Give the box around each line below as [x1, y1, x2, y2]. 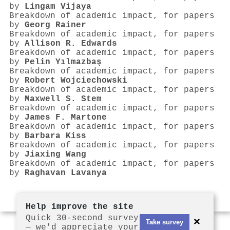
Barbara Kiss [25, 131, 86, 141]
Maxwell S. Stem [25, 94, 102, 104]
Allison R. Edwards [25, 39, 117, 49]
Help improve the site [26, 202, 133, 212]
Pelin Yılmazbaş [25, 57, 102, 67]
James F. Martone [25, 113, 107, 123]
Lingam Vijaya [25, 2, 91, 12]
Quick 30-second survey [26, 214, 139, 223]
